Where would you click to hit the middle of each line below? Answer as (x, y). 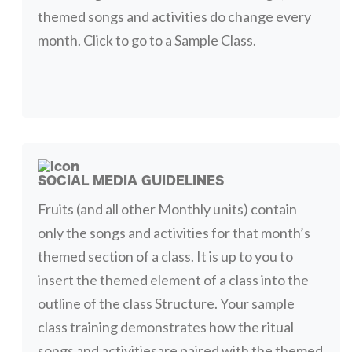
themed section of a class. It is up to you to (165, 256)
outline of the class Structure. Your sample (166, 303)
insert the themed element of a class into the (173, 279)
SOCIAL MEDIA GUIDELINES (130, 180)
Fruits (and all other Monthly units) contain (167, 209)
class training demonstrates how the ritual (165, 326)
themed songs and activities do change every (174, 17)
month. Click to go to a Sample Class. (147, 40)
